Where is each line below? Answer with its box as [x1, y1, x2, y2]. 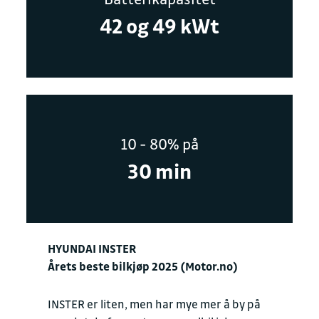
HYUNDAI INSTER [48, 241, 138, 256]
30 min [127, 157, 192, 184]
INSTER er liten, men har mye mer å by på [48, 297, 261, 311]
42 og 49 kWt [100, 12, 219, 38]
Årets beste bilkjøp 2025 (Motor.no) [48, 259, 238, 273]
